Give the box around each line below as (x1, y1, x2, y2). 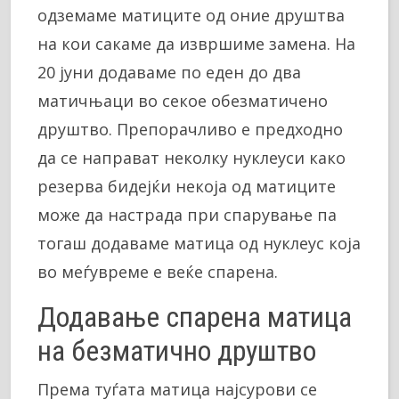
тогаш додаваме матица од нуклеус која (37, 232, 361, 254)
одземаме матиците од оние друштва (37, 4, 345, 26)
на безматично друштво (37, 333, 316, 368)
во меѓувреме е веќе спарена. (37, 260, 278, 282)
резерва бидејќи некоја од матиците (37, 175, 336, 197)
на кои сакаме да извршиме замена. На (37, 32, 355, 54)
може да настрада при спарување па (37, 203, 337, 225)
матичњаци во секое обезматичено (37, 89, 328, 111)
